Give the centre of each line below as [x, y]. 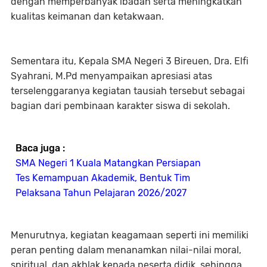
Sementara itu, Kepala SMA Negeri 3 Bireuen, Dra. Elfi [130, 61]
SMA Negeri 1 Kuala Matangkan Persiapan [108, 163]
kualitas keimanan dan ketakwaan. [87, 17]
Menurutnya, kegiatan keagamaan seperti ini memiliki [130, 235]
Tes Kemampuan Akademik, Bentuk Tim [103, 178]
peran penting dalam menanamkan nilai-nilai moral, [126, 250]
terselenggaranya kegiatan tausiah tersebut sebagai [128, 91]
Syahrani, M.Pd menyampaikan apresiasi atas [111, 76]
